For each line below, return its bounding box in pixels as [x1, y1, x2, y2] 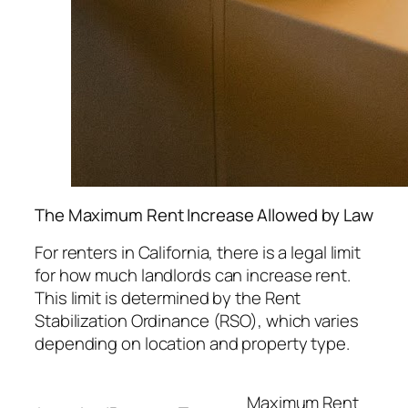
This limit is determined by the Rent [35, 285, 301, 310]
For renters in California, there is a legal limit [35, 240, 362, 264]
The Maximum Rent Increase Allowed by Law [35, 203, 373, 228]
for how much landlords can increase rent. [35, 262, 351, 287]
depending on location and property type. [35, 331, 350, 355]
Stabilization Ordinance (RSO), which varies [35, 308, 359, 332]
